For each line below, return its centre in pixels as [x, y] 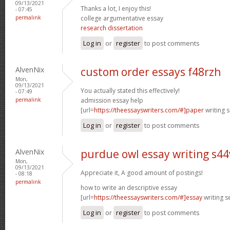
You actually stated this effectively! [130, 90]
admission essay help [112, 100]
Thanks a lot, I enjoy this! [116, 8]
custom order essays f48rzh [151, 72]
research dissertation [112, 28]
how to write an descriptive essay [129, 187]
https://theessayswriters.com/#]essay [148, 197]
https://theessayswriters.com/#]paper [149, 110]
